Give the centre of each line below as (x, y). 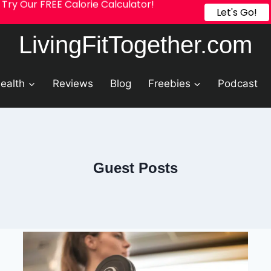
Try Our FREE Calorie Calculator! (78, 12)
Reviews (73, 83)
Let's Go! (237, 12)
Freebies (170, 83)
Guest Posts (135, 168)
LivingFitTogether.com (135, 45)
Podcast (238, 83)
